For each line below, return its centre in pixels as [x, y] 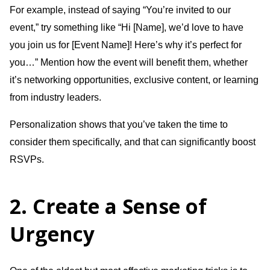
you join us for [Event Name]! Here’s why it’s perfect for [126, 45]
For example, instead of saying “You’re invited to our [120, 10]
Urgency [52, 234]
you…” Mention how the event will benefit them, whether [129, 62]
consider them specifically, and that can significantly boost [133, 142]
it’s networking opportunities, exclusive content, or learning [134, 80]
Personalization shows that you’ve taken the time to [119, 124]
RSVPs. [27, 159]
